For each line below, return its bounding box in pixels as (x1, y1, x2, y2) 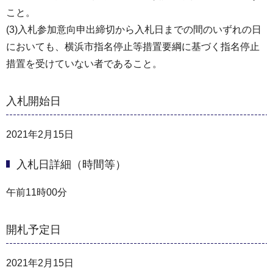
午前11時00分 (6, 186, 67, 197)
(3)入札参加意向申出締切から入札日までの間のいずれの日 (6, 24, 261, 35)
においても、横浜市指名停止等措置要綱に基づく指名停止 (6, 41, 260, 52)
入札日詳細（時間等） (16, 158, 126, 171)
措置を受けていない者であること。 (6, 58, 162, 69)
